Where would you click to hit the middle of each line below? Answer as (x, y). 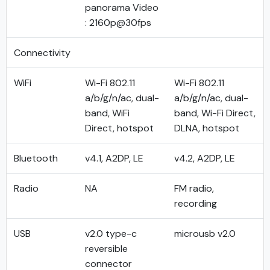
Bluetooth (36, 158)
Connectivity (42, 53)
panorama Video (122, 8)
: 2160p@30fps (118, 23)
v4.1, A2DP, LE (114, 158)
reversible (106, 249)
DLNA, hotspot (207, 128)
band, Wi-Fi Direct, (215, 113)
